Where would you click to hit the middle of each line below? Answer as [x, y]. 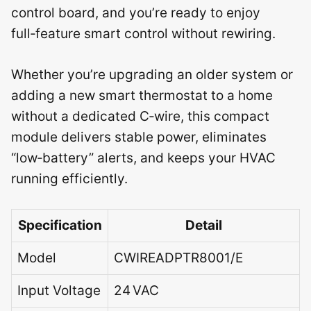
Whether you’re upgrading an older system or [152, 74]
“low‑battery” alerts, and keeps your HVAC [143, 158]
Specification [60, 225]
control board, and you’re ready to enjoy [136, 13]
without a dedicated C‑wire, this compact [140, 116]
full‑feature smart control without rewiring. [143, 34]
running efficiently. [69, 178]
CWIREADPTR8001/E [178, 258]
